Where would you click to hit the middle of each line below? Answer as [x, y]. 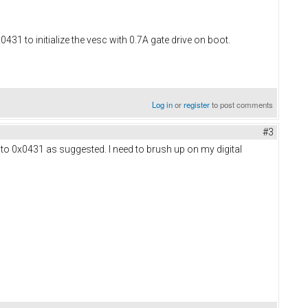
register [197, 104]
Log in [163, 104]
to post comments [242, 104]
